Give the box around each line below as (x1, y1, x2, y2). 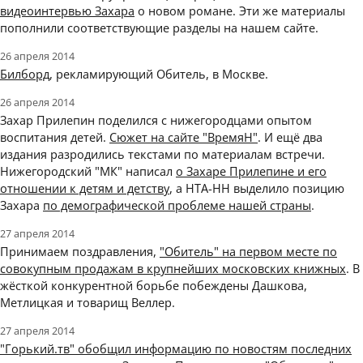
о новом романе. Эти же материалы (135, 2, 345, 19)
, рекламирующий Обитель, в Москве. (49, 66, 268, 83)
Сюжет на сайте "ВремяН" (109, 129, 258, 146)
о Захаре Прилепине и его (176, 163, 327, 180)
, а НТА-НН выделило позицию (169, 180, 344, 197)
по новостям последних (211, 340, 352, 357)
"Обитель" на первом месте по (160, 243, 337, 260)
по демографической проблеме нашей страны (43, 197, 311, 214)
